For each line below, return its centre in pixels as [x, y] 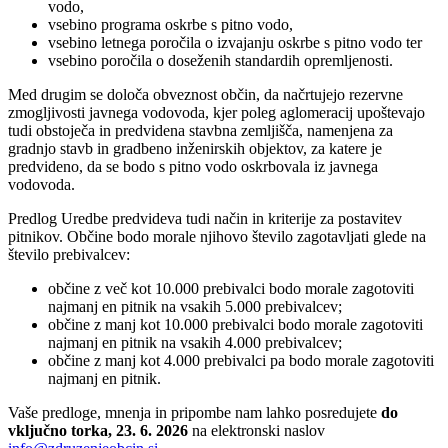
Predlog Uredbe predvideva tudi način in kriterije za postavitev [205, 219]
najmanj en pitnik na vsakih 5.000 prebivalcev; [195, 307]
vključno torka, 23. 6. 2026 [98, 431]
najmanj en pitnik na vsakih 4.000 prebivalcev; [195, 343]
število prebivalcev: [69, 255]
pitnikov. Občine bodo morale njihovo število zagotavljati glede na [217, 237]
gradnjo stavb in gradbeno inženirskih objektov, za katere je [195, 149]
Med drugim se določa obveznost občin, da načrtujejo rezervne [205, 95]
